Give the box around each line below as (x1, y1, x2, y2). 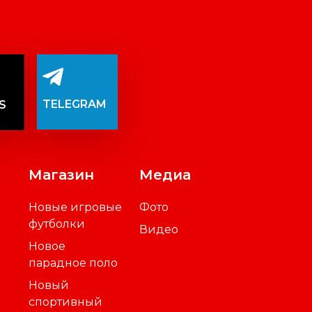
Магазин (29, 166, 95, 184)
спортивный (29, 295, 103, 309)
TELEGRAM (42, 97, 107, 111)
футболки (29, 217, 86, 231)
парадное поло (29, 256, 118, 270)
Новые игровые (29, 201, 123, 214)
